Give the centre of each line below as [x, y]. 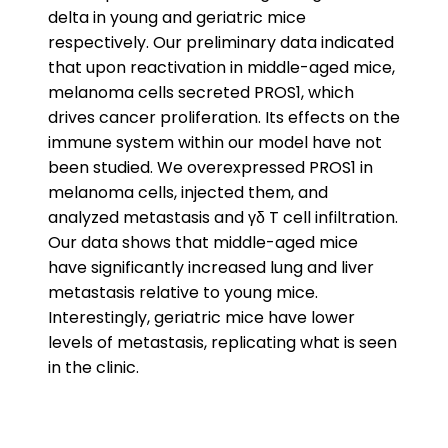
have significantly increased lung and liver [211, 267]
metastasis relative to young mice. [183, 292]
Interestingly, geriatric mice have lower [201, 317]
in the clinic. [93, 367]
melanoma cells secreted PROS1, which [201, 92]
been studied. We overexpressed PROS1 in [210, 167]
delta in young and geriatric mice [177, 17]
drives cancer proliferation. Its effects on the [224, 117]
